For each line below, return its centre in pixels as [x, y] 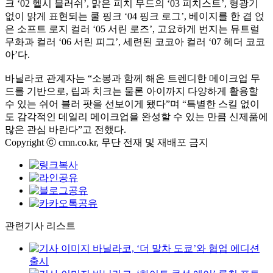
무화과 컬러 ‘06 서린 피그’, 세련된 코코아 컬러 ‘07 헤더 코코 [135, 42]
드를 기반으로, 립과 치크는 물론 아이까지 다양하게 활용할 [132, 91]
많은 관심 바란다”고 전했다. [66, 129]
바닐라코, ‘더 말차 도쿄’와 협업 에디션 [176, 248]
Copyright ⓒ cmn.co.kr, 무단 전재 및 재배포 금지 [107, 142]
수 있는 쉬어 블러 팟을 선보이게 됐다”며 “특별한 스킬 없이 [132, 104]
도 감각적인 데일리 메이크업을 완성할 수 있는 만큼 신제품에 [136, 117]
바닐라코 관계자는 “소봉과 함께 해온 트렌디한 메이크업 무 [133, 78]
